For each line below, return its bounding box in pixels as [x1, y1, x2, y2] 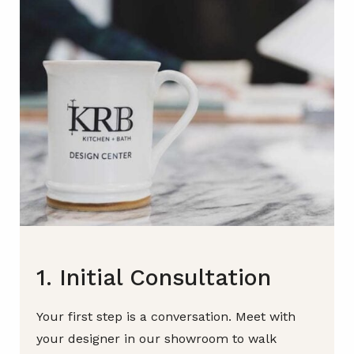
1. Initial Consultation [36, 264, 271, 292]
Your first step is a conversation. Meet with [36, 309, 296, 325]
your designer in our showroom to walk [36, 331, 277, 347]
